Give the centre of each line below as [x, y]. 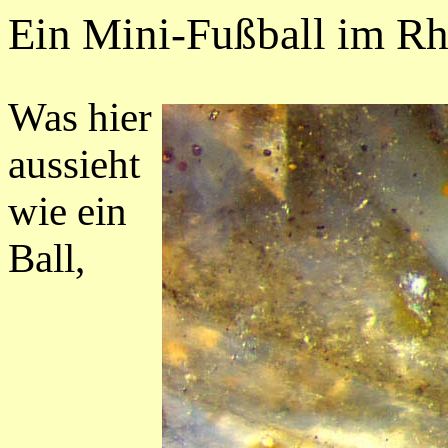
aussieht [74, 164]
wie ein [67, 211]
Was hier [80, 117]
